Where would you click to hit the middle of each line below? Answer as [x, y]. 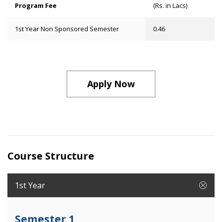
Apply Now [111, 84]
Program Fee [36, 5]
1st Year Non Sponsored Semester [67, 29]
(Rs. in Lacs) [170, 5]
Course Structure [51, 156]
